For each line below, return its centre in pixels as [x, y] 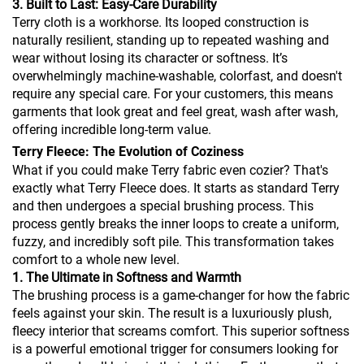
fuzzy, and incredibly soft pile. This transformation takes [173, 242]
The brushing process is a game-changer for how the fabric [181, 296]
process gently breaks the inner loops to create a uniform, [175, 224]
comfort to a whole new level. [96, 260]
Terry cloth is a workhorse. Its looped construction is [160, 23]
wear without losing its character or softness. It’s [150, 58]
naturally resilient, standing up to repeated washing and [171, 41]
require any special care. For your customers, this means [173, 94]
